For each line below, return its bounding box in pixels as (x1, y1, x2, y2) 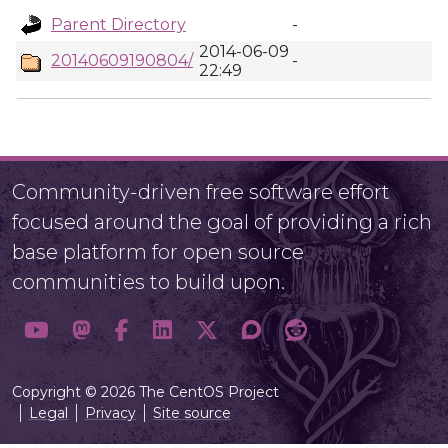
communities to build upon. (12, 270, 285, 294)
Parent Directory (51, 15, 186, 34)
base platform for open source (12, 240, 304, 264)
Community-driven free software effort (12, 180, 390, 204)
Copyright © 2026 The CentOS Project (12, 383, 279, 401)
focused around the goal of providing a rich (12, 210, 432, 234)
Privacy (85, 404, 136, 422)
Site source (153, 404, 231, 422)
